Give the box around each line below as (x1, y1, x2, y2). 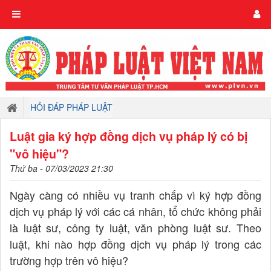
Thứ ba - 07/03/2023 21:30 (10, 162, 113, 174)
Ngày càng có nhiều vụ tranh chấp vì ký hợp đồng (10, 186, 261, 203)
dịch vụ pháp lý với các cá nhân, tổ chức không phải (10, 203, 261, 219)
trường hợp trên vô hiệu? (10, 252, 128, 268)
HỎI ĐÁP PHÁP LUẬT (30, 100, 113, 113)
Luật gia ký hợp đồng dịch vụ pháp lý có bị (10, 127, 247, 145)
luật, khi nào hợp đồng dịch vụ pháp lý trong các (10, 235, 261, 252)
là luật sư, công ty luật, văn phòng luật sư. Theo (10, 219, 261, 235)
